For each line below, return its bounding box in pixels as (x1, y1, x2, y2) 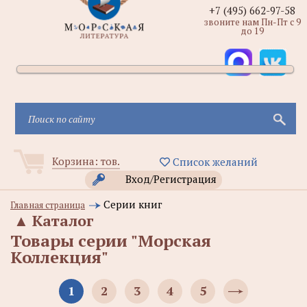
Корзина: (52, 154, 101, 168)
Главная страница (10, 199, 85, 211)
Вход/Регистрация (125, 172, 217, 186)
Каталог (32, 210, 93, 230)
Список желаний (169, 155, 258, 169)
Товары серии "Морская (10, 230, 211, 251)
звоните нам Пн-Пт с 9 (204, 16, 301, 28)
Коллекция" (10, 246, 108, 268)
